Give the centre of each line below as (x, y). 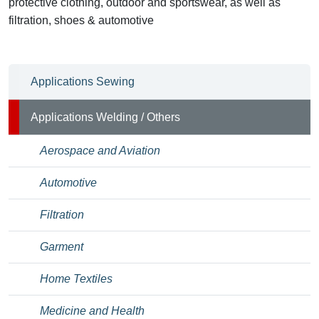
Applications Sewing (83, 81)
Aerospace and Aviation (100, 150)
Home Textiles (76, 278)
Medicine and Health (92, 310)
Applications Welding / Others (105, 117)
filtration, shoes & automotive (83, 20)
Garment (62, 246)
